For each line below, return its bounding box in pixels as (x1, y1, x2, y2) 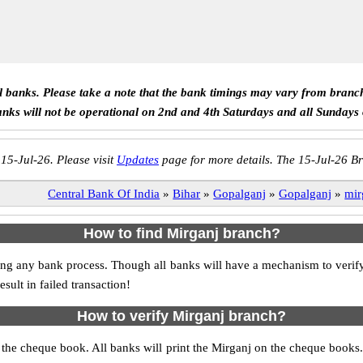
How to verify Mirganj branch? (77, 308, 286, 324)
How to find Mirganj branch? (83, 225, 280, 241)
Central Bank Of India (48, 187, 160, 200)
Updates (117, 153, 159, 166)
